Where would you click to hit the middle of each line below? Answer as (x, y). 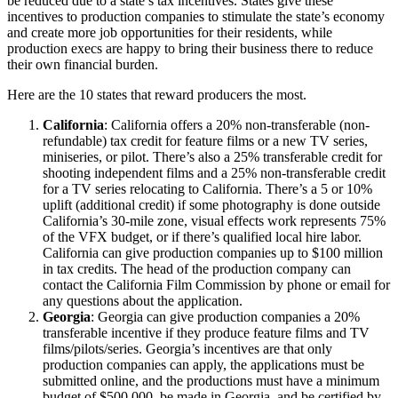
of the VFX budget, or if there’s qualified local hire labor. (202, 236)
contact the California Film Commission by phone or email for (216, 284)
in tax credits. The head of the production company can (197, 268)
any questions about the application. (144, 300)
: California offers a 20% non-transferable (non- (237, 124)
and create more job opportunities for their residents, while (170, 32)
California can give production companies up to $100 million (213, 252)
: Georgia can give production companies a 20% (225, 316)
